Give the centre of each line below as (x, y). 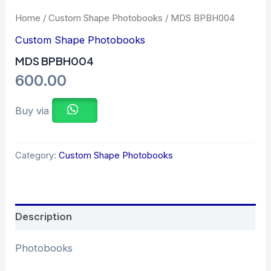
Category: (37, 156)
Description (44, 216)
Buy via (34, 111)
